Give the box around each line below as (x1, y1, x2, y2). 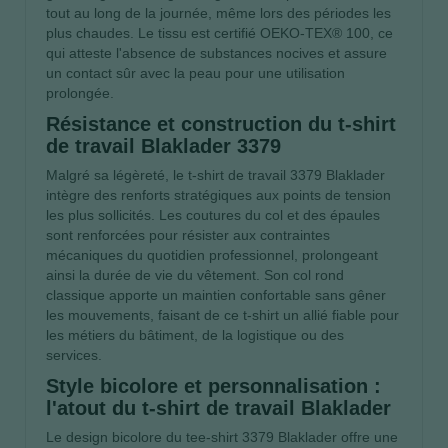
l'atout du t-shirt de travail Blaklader (46, 396, 391, 419)
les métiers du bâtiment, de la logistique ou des (46, 326, 344, 343)
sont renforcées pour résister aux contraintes (46, 226, 330, 243)
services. (46, 346, 102, 363)
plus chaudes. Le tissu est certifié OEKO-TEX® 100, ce (46, 24, 393, 41)
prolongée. (46, 84, 114, 101)
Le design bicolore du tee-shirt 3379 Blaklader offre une (46, 428, 398, 445)
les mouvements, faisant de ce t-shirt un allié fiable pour (46, 306, 399, 323)
